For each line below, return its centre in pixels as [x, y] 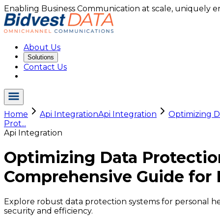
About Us [42, 47]
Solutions [41, 57]
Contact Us [45, 67]
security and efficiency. [48, 211]
